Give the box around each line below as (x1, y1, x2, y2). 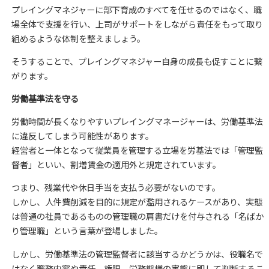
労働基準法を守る (11, 92, 79, 105)
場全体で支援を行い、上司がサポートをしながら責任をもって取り (11, 17, 263, 30)
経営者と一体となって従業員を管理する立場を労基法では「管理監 (11, 144, 263, 157)
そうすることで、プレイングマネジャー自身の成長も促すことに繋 (11, 55, 262, 67)
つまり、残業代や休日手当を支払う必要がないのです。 (11, 181, 220, 194)
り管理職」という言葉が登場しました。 (11, 225, 163, 237)
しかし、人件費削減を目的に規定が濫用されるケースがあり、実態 (11, 196, 262, 208)
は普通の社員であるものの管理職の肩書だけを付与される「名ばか (11, 210, 264, 223)
